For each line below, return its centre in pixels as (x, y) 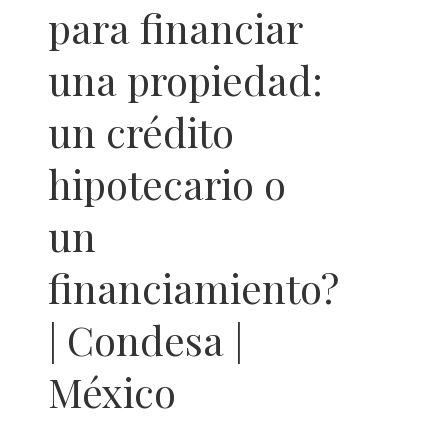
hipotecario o (167, 184)
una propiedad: (185, 80)
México (112, 392)
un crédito (141, 132)
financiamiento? (193, 288)
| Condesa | (145, 340)
